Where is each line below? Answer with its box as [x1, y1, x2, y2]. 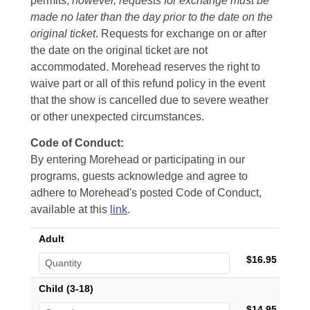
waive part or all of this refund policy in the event [30, 77, 265, 89]
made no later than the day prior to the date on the [30, 11, 273, 23]
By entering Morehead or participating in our [30, 154, 245, 165]
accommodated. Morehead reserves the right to [30, 61, 260, 73]
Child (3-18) [39, 283, 93, 294]
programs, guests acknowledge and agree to [30, 170, 248, 182]
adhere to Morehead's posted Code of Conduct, [30, 187, 262, 199]
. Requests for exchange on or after [95, 28, 266, 39]
